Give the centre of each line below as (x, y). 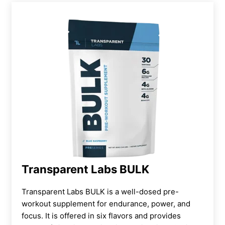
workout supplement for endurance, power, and (106, 203)
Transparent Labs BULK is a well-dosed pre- (100, 191)
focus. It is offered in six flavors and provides (101, 215)
